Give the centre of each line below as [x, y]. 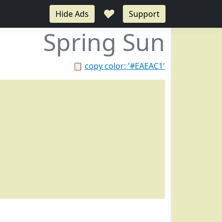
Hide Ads [72, 14]
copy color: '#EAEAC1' [125, 66]
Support [144, 14]
